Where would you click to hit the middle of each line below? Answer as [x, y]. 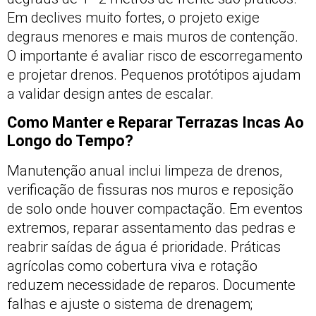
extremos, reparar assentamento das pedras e [151, 228]
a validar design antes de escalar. [110, 94]
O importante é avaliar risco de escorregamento [155, 56]
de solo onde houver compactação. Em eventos [155, 209]
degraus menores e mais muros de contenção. [153, 37]
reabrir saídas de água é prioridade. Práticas [144, 247]
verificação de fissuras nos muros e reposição [150, 190]
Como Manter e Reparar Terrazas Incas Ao [156, 123]
